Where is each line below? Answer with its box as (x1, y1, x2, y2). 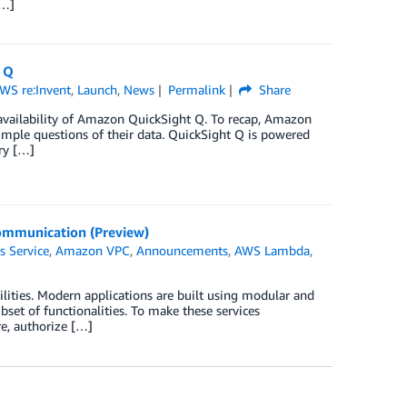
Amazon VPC (55, 243, 131, 259)
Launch (77, 81, 118, 97)
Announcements (136, 243, 229, 259)
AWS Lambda (234, 243, 311, 259)
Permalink (167, 81, 225, 97)
